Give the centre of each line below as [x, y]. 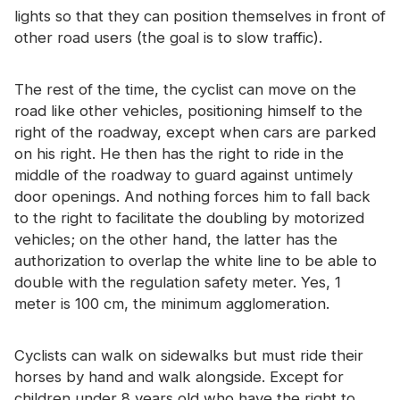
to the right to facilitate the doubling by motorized [189, 217]
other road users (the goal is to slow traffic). [168, 38]
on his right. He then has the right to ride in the [179, 153]
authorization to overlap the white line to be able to [196, 260]
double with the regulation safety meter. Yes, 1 [178, 282]
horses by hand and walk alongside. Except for [179, 376]
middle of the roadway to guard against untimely [183, 175]
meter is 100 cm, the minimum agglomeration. [172, 303]
